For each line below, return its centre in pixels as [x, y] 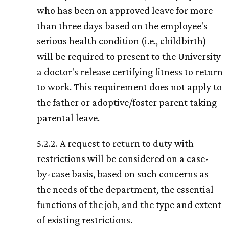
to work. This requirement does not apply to [129, 87]
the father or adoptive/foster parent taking [127, 102]
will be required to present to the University [129, 56]
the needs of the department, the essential [125, 189]
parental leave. [68, 118]
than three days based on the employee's [122, 26]
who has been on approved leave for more [125, 10]
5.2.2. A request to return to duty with [115, 143]
